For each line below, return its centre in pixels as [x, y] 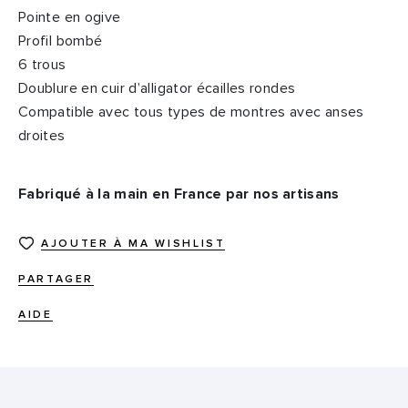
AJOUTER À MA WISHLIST [133, 245]
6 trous [42, 65]
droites [42, 136]
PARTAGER [56, 280]
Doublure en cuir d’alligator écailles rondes [157, 89]
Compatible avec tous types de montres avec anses [191, 112]
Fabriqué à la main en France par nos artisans [179, 194]
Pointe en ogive [70, 18]
